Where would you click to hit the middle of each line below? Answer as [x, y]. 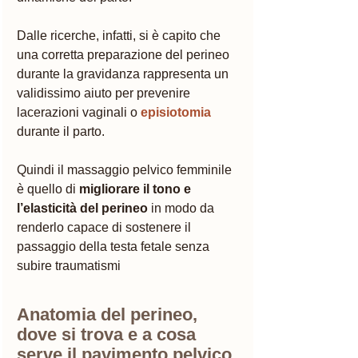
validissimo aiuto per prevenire [105, 93]
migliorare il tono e [135, 189]
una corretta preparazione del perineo [125, 54]
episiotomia [176, 112]
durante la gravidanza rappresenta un [124, 74]
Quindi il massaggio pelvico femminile [126, 169]
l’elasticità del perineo [82, 208]
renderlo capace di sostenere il [105, 227]
